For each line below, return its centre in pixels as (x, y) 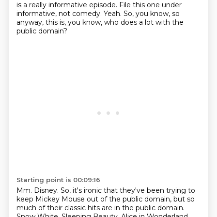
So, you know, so (151, 14)
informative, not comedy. (60, 14)
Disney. (47, 190)
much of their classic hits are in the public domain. (100, 208)
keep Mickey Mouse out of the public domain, (95, 199)
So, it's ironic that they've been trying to (128, 190)
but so (184, 199)
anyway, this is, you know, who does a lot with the (100, 22)
